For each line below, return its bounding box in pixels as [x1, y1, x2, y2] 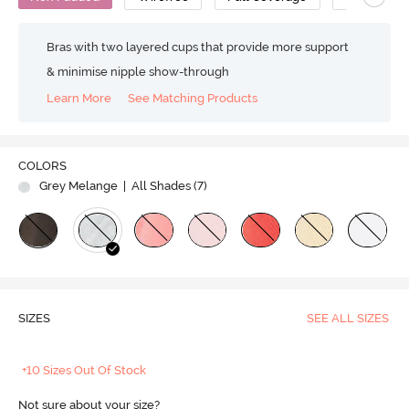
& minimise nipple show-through [47, 65, 230, 79]
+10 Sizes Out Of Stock [22, 363, 147, 378]
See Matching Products [128, 90, 258, 105]
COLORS [17, 159, 67, 173]
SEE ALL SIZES [306, 311, 389, 326]
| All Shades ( [120, 179, 197, 194]
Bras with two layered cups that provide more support [47, 40, 350, 54]
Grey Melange [38, 179, 118, 194]
